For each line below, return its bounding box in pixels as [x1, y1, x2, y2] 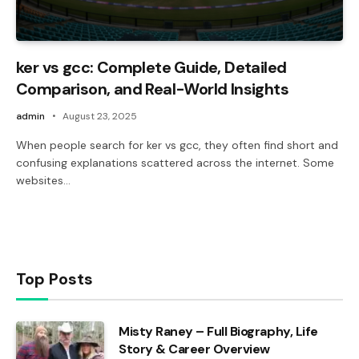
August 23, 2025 [63, 109, 137, 123]
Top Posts [16, 268, 93, 289]
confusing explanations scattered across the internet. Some [16, 155, 334, 170]
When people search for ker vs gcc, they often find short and [16, 137, 338, 152]
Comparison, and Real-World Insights [16, 78, 288, 99]
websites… [16, 172, 71, 188]
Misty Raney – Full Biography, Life [119, 322, 318, 340]
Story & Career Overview [119, 340, 270, 357]
